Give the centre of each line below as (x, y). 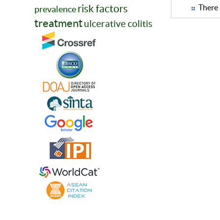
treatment (58, 23)
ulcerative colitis (118, 24)
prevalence (55, 9)
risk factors (103, 9)
